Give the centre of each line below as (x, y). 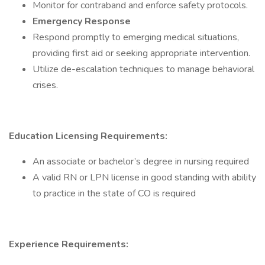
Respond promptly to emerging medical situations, (136, 37)
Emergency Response (82, 21)
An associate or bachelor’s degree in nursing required (141, 161)
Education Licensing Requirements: (88, 136)
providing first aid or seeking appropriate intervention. (141, 53)
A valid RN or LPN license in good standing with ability (144, 177)
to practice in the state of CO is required (114, 193)
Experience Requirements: (69, 244)
